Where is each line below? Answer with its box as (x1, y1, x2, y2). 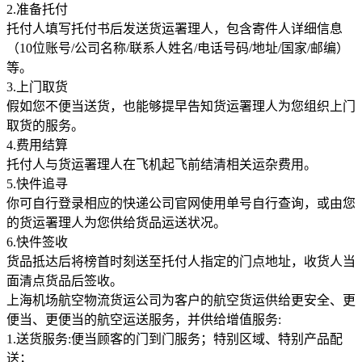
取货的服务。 (6, 118, 84, 133)
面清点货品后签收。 (6, 273, 123, 288)
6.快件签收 (6, 234, 68, 249)
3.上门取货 (6, 79, 68, 94)
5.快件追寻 (6, 176, 68, 191)
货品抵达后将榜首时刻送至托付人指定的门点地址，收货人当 (6, 254, 356, 268)
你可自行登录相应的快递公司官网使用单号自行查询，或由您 (6, 196, 356, 210)
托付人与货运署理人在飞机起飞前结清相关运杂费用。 (6, 157, 317, 171)
